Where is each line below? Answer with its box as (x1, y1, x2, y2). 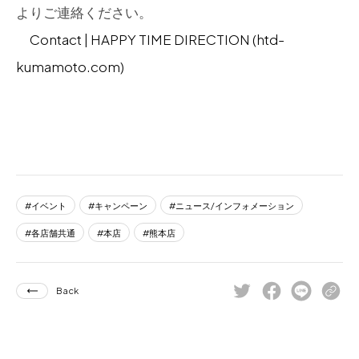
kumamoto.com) (16, 58, 124, 76)
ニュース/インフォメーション (175, 200, 294, 211)
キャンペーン (95, 200, 147, 211)
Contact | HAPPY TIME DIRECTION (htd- (30, 30, 284, 49)
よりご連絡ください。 (16, 3, 152, 22)
